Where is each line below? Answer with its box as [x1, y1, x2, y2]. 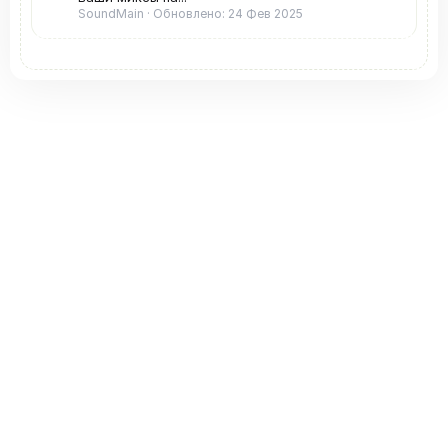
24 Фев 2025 [228, 6, 303, 22]
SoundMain [78, 6, 144, 22]
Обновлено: [153, 6, 228, 22]
